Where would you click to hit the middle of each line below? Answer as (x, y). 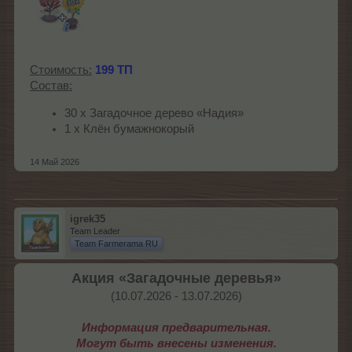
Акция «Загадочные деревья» (176, 278)
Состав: (51, 86)
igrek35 (88, 218)
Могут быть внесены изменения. (176, 343)
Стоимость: (61, 70)
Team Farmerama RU (116, 243)
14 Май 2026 (55, 161)
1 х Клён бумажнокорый (129, 129)
